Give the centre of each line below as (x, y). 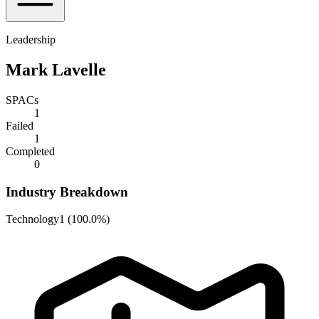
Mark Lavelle (56, 69)
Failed (20, 125)
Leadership (31, 40)
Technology (32, 219)
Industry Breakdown (67, 192)
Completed (30, 151)
